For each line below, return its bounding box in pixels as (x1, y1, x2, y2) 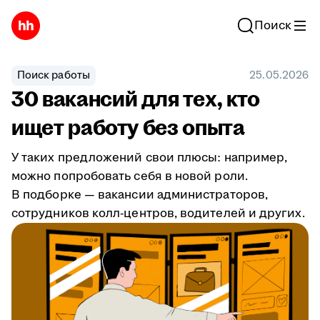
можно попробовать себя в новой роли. (11, 168, 248, 185)
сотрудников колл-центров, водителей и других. (11, 205, 305, 222)
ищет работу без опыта (11, 113, 245, 144)
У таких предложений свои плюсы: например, (11, 149, 288, 166)
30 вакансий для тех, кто (11, 84, 260, 115)
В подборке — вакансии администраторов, (11, 186, 269, 204)
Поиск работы (17, 68, 90, 83)
